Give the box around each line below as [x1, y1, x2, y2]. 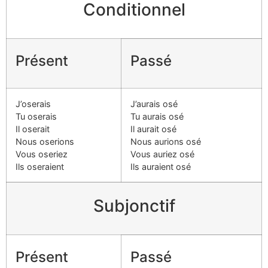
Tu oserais [16, 111, 57, 121]
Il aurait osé [130, 124, 176, 134]
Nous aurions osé [130, 136, 201, 147]
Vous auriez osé [130, 149, 194, 159]
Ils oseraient [16, 162, 64, 172]
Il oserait [16, 124, 50, 134]
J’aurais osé [130, 99, 178, 109]
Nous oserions [16, 136, 74, 147]
